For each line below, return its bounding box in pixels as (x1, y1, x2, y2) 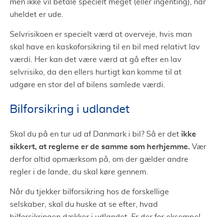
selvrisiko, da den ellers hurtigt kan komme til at (10, 68, 182, 76)
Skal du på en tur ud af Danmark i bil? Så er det (10, 130, 181, 138)
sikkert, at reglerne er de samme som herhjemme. (10, 141, 192, 151)
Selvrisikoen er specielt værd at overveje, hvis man (10, 30, 192, 38)
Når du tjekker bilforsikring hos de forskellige (10, 187, 169, 196)
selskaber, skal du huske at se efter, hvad (10, 200, 158, 208)
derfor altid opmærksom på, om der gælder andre (10, 155, 188, 163)
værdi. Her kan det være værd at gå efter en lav (10, 55, 182, 63)
